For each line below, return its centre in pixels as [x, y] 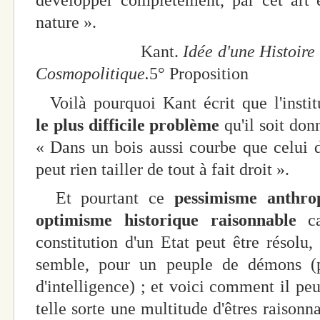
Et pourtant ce [105, 198]
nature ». [66, 22]
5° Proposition [199, 73]
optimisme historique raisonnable [166, 220]
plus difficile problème [136, 125]
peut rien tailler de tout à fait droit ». [162, 169]
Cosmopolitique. [92, 73]
